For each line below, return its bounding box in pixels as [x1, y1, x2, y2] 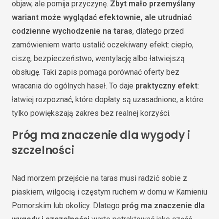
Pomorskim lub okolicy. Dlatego [12, 200, 122, 210]
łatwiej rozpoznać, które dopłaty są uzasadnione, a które [12, 95, 203, 105]
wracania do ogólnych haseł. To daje [12, 81, 135, 91]
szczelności [12, 143, 74, 158]
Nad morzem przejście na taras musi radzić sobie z [12, 173, 187, 183]
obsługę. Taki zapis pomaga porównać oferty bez [12, 67, 179, 77]
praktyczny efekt [135, 81, 197, 91]
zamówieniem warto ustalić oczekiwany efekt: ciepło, [12, 40, 194, 50]
